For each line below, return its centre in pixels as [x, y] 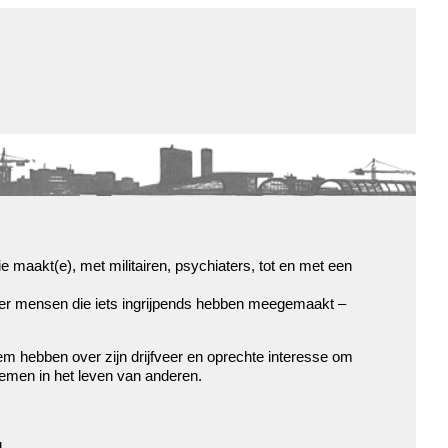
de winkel [314, 96]
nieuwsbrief [325, 200]
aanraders [314, 148]
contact [303, 174]
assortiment [325, 122]
